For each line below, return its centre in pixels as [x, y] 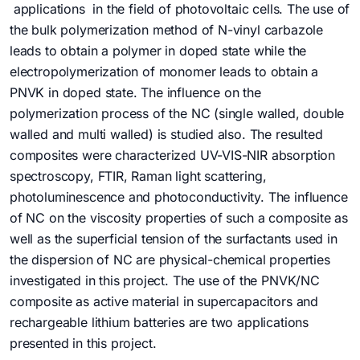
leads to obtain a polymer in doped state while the [158, 51]
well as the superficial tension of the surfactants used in [174, 239]
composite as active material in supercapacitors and [164, 302]
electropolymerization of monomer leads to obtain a [164, 72]
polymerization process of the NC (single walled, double [177, 114]
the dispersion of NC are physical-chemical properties [170, 260]
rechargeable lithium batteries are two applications [160, 323]
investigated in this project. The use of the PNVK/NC [165, 281]
